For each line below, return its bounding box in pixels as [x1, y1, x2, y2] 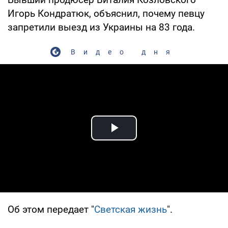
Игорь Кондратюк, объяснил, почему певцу [8, 7, 205, 19]
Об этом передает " [8, 203, 94, 215]
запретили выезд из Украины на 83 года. [8, 21, 195, 33]
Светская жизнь [94, 203, 167, 215]
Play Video [114, 131, 187, 148]
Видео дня [70, 47, 178, 56]
